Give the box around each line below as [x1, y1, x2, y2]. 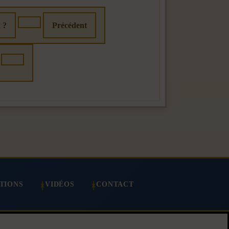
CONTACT [96, 180, 134, 189]
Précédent [52, 20, 87, 30]
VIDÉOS [44, 180, 75, 189]
